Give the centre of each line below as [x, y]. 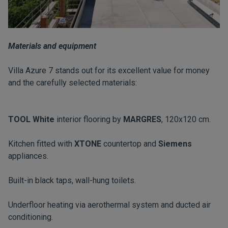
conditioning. [31, 217]
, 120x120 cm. [186, 119]
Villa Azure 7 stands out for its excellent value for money [109, 70]
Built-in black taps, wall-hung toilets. [72, 180]
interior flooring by [89, 119]
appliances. [28, 156]
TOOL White [31, 119]
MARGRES [142, 119]
